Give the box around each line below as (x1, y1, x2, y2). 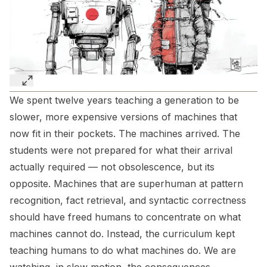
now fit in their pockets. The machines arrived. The (10, 128, 240, 139)
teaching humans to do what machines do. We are (10, 244, 236, 256)
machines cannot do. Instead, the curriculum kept (10, 228, 235, 240)
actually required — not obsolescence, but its (10, 161, 215, 173)
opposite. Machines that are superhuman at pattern (10, 178, 243, 190)
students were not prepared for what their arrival (10, 144, 232, 156)
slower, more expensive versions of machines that (10, 111, 237, 123)
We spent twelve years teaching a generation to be (10, 94, 239, 106)
